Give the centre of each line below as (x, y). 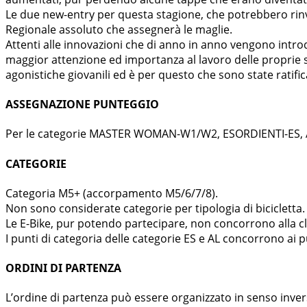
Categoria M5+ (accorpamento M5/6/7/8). (112, 193)
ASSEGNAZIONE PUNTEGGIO (82, 105)
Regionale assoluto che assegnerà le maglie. (119, 29)
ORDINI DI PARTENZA (63, 268)
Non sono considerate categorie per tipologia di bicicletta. (155, 208)
